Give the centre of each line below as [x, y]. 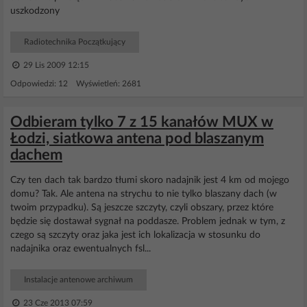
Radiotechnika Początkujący [75, 42]
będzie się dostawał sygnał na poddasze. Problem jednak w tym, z [148, 221]
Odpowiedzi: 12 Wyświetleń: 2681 [76, 84]
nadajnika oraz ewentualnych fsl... [81, 249]
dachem [36, 155]
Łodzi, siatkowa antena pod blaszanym [137, 138]
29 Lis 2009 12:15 [55, 65]
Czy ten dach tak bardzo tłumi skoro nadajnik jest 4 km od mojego [150, 180]
